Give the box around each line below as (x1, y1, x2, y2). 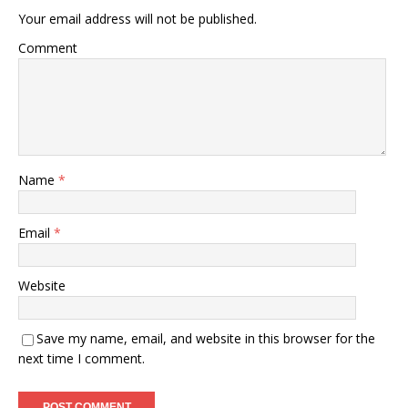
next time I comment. (18, 350, 145, 367)
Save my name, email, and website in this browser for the (36, 330, 375, 347)
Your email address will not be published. (18, 10, 257, 27)
